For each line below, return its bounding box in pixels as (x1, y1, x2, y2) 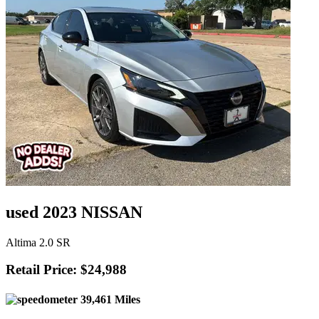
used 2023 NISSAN (6, 202, 142, 221)
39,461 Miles (78, 293, 140, 305)
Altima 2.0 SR (6, 236, 70, 249)
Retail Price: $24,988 (6, 262, 127, 278)
